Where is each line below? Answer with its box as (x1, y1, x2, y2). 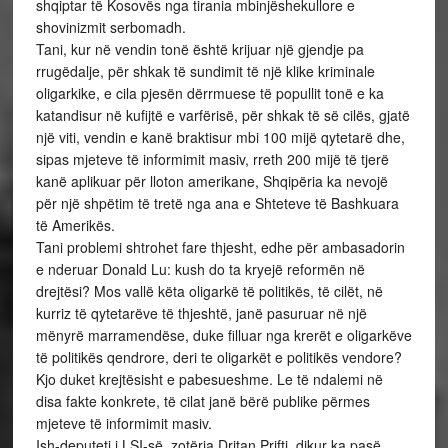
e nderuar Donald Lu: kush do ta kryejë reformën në (35, 259, 365, 279)
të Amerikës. (35, 215, 115, 235)
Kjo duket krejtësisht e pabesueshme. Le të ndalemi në (35, 369, 383, 389)
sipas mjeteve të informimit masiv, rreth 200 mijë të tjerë (35, 149, 389, 169)
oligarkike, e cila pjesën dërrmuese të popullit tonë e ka (35, 83, 384, 103)
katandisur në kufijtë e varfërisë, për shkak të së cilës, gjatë (35, 105, 410, 125)
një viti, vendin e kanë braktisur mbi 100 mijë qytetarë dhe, (35, 127, 405, 147)
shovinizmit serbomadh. (35, 17, 186, 37)
